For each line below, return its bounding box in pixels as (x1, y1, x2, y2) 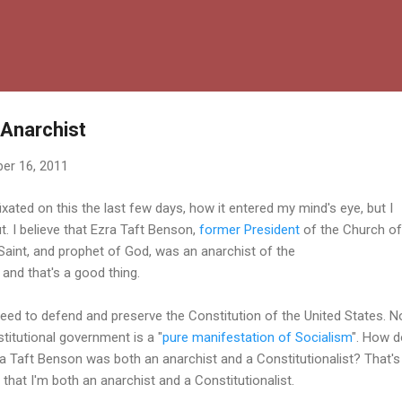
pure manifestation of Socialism (162, 328, 352, 345)
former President (199, 221, 300, 238)
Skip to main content (140, 14, 262, 31)
